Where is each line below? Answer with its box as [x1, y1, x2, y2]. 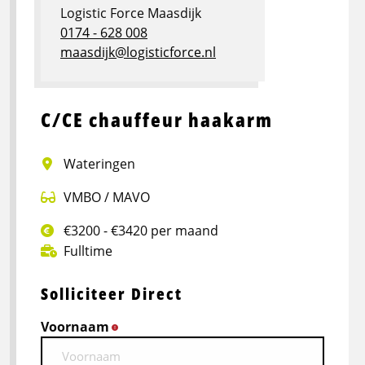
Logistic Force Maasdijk [60, 4, 201, 23]
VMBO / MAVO [60, 188, 150, 207]
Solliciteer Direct [41, 283, 182, 306]
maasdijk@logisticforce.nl [60, 43, 216, 62]
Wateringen [60, 155, 135, 174]
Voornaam [41, 318, 109, 336]
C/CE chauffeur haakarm [41, 106, 273, 134]
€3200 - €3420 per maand [60, 222, 218, 240]
